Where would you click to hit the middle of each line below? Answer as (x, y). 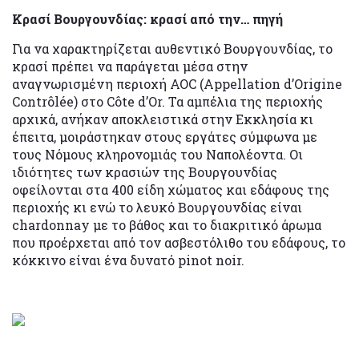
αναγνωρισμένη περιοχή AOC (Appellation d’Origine (177, 83)
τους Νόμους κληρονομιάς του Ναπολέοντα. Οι (157, 154)
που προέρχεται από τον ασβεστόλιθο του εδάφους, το (179, 242)
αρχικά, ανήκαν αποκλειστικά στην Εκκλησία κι (163, 119)
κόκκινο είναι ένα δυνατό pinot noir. (128, 260)
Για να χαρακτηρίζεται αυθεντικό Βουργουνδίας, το (172, 48)
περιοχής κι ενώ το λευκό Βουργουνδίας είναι (157, 207)
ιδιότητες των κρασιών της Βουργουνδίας (145, 171)
